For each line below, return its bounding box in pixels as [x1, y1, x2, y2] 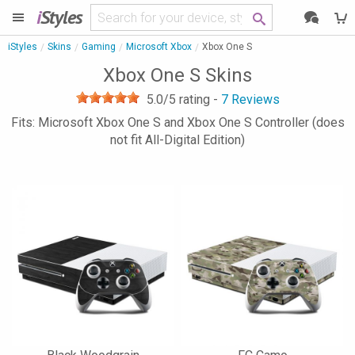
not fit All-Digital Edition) [110, 132, 245, 147]
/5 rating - [162, 92, 221, 107]
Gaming [82, 41, 116, 52]
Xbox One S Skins [103, 64, 252, 86]
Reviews [227, 92, 280, 107]
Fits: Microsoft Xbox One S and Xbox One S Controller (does [10, 115, 345, 130]
